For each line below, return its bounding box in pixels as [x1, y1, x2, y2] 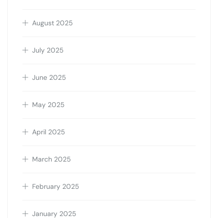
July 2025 [32, 46, 64, 55]
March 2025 [32, 155, 71, 164]
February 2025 [32, 182, 79, 191]
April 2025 [32, 127, 65, 137]
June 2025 [32, 73, 66, 82]
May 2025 [32, 100, 65, 109]
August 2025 [32, 18, 73, 28]
